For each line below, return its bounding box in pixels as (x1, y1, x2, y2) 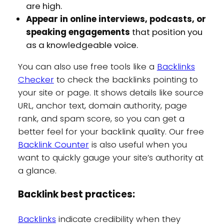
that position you (131, 25, 202, 38)
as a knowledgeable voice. (25, 38, 138, 51)
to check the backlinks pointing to (53, 73, 198, 85)
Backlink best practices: (17, 187, 135, 201)
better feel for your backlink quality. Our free (17, 125, 204, 137)
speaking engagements (25, 25, 132, 38)
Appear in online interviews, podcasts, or (25, 12, 206, 25)
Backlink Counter (17, 138, 89, 150)
